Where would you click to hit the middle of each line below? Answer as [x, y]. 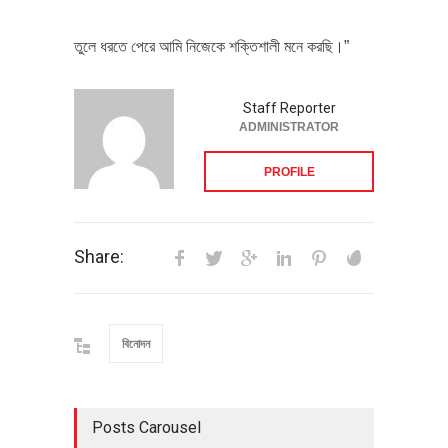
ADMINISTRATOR [289, 126]
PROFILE [289, 171]
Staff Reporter [289, 107]
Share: [99, 256]
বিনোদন [136, 343]
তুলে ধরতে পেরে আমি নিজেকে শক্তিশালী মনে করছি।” [211, 46]
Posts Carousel [146, 427]
